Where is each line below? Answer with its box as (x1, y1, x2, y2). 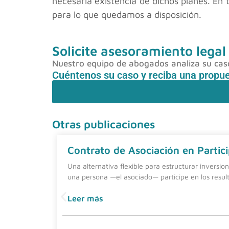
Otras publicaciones (52, 117, 155, 131)
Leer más (67, 194, 103, 203)
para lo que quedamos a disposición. (52, 9, 201, 20)
